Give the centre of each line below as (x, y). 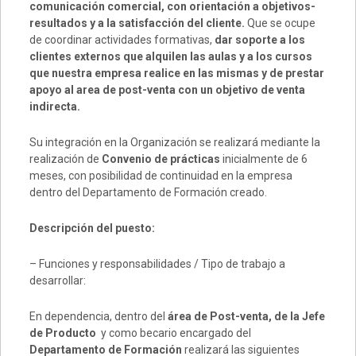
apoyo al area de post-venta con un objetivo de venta (167, 89)
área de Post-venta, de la (233, 316)
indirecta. (54, 106)
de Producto (62, 333)
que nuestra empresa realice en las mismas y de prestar (176, 73)
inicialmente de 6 (263, 159)
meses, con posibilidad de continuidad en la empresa (161, 175)
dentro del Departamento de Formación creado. (148, 192)
